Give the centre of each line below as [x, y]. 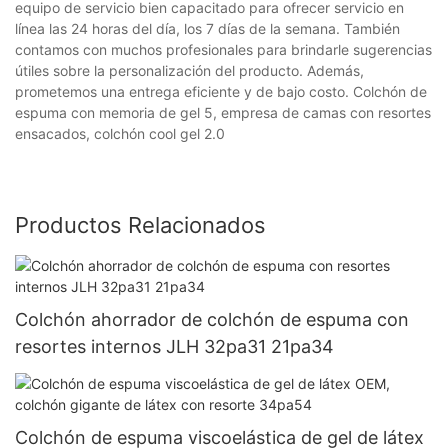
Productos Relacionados [140, 224]
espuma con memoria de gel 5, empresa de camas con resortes [223, 112]
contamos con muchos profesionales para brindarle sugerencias [223, 49]
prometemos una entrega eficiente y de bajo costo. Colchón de [221, 91]
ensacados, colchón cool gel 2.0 [120, 133]
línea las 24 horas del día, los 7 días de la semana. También [207, 28]
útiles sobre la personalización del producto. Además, [189, 70]
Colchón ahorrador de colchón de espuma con [212, 319]
